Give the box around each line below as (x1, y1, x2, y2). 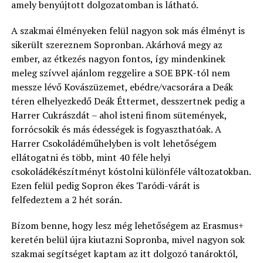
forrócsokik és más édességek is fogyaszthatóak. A (11, 123, 221, 136)
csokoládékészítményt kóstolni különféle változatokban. (11, 165, 251, 178)
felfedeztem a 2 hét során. (11, 193, 122, 206)
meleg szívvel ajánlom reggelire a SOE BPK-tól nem (11, 66, 230, 79)
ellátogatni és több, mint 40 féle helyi (11, 151, 170, 164)
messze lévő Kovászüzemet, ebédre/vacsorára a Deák (11, 80, 233, 93)
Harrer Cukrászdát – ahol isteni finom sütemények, (11, 109, 227, 122)
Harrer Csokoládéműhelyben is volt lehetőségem (11, 137, 217, 150)
